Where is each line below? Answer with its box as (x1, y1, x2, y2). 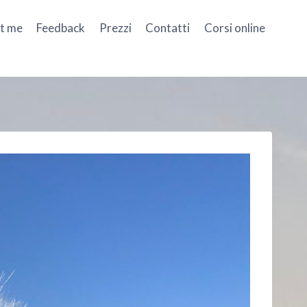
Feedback (36, 20, 86, 35)
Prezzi (99, 20, 132, 35)
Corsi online (204, 20, 265, 35)
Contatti (145, 20, 191, 35)
